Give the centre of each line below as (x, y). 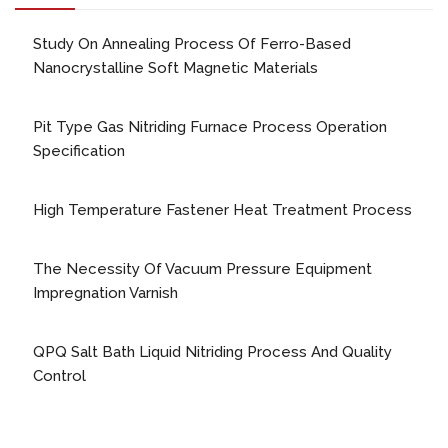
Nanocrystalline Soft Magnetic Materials (175, 68)
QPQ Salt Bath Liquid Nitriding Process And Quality (212, 352)
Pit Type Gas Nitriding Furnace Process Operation (210, 127)
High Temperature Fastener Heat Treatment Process (222, 210)
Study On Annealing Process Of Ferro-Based (192, 44)
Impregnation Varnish (105, 293)
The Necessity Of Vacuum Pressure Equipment (202, 269)
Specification (79, 151)
